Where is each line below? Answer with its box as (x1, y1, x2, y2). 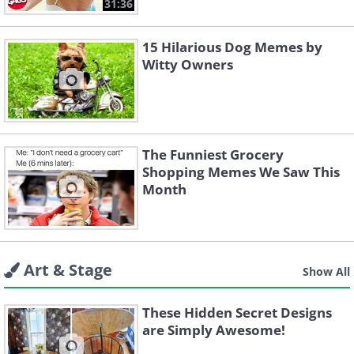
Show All (303, 264, 350, 279)
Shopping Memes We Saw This (142, 163, 340, 181)
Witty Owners (142, 55, 233, 73)
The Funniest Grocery (142, 145, 284, 164)
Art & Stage (24, 259, 112, 281)
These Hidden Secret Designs (142, 303, 332, 322)
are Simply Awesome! (142, 321, 285, 339)
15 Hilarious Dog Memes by (142, 38, 322, 56)
